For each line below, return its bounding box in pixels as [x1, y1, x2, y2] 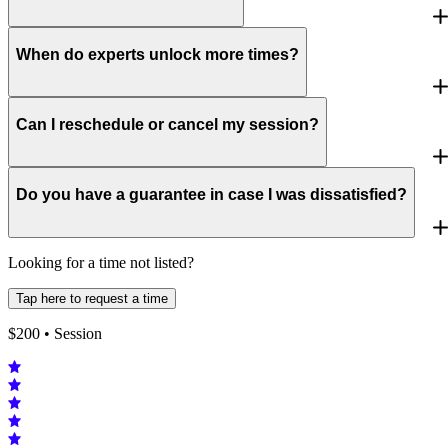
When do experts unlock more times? [16, 45, 299, 63]
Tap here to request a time [16, 290, 168, 306]
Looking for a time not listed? [8, 253, 194, 271]
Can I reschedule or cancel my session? [16, 115, 319, 133]
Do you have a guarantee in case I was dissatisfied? [16, 186, 407, 204]
